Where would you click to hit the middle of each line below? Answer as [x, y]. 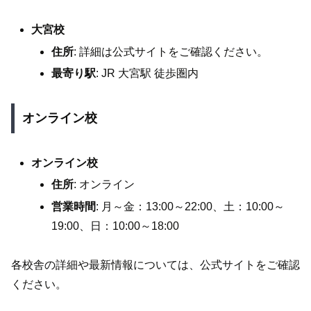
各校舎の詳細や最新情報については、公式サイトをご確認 [155, 265]
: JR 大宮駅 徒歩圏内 [148, 73]
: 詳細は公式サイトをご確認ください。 [171, 51]
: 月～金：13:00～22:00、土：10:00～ [191, 206]
